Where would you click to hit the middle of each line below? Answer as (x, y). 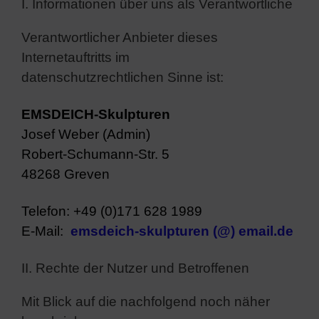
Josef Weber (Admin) (86, 134)
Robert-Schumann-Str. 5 (95, 154)
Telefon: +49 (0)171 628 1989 (112, 211)
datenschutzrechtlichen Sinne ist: (122, 77)
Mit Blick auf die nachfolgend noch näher (146, 301)
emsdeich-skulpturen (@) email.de (182, 231)
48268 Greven (66, 174)
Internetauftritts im (75, 57)
